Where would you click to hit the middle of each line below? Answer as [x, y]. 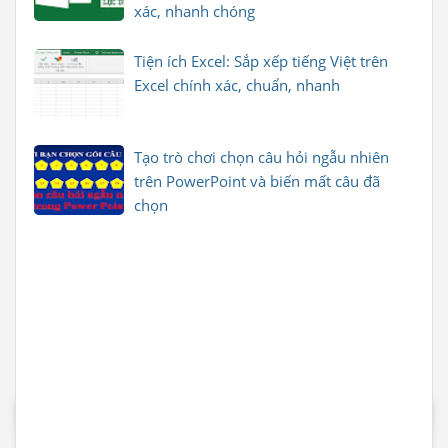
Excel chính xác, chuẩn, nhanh [237, 85]
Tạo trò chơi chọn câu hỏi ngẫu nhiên [261, 157]
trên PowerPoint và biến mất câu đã [257, 181]
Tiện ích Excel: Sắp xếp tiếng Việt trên [261, 61]
